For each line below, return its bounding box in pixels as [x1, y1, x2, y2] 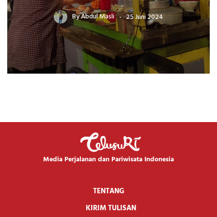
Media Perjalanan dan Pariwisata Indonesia [43, 154, 174, 165]
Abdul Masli [81, 11, 114, 23]
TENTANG [93, 185, 124, 197]
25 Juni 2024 [126, 11, 163, 23]
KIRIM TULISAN [86, 202, 136, 214]
